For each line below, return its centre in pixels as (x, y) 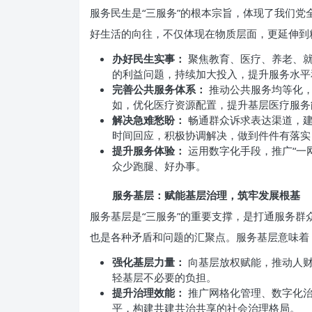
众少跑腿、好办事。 (159, 166)
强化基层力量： (149, 262)
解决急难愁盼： (149, 120)
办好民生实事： (149, 58)
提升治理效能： (149, 292)
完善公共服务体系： (159, 89)
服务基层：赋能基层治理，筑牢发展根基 (206, 195)
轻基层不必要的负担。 (164, 277)
